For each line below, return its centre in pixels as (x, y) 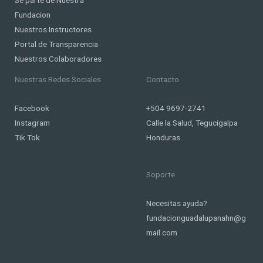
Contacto (163, 79)
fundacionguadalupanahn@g (196, 218)
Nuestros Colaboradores (58, 58)
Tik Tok (27, 137)
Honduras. (164, 137)
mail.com (162, 232)
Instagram (32, 122)
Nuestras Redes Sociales (58, 79)
